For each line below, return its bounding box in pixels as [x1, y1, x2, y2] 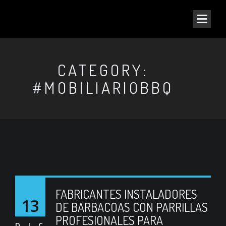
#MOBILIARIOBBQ [32, 77, 174, 98]
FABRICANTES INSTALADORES [55, 186, 197, 202]
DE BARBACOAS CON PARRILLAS [55, 199, 208, 215]
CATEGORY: [57, 60, 149, 80]
